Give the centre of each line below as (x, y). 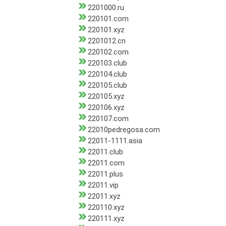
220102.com (108, 52)
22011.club (105, 152)
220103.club (107, 63)
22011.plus (105, 174)
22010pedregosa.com (124, 130)
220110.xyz (106, 208)
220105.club (107, 86)
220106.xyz (106, 108)
